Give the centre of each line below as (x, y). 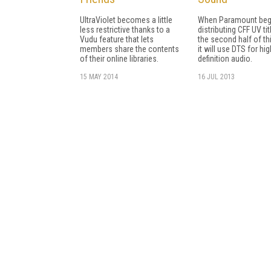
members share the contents (129, 49)
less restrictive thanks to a (125, 29)
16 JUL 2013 (216, 77)
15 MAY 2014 (99, 77)
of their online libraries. (119, 58)
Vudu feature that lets (117, 39)
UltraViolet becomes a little (126, 20)
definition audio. (225, 58)
